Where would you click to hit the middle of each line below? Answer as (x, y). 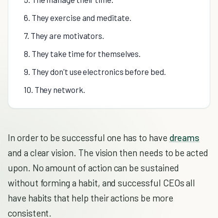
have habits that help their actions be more (91, 198)
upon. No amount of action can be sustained (93, 168)
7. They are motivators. (64, 36)
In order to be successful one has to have (89, 137)
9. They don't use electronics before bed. (95, 72)
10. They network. (54, 90)
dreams (184, 137)
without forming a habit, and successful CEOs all (102, 183)
